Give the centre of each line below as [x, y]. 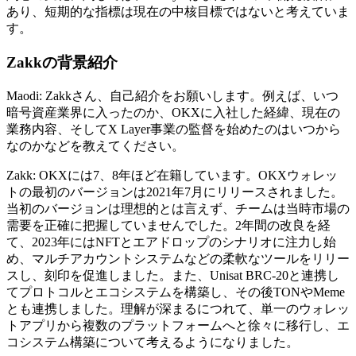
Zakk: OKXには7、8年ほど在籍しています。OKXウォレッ [172, 175]
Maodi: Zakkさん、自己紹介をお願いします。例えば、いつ [172, 95]
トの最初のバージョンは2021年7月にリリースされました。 [175, 192]
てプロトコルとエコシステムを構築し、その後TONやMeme [176, 292]
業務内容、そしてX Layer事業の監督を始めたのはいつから [174, 129]
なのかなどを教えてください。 [95, 145]
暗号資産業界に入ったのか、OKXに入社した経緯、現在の [173, 112]
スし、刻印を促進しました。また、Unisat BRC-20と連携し [173, 275]
